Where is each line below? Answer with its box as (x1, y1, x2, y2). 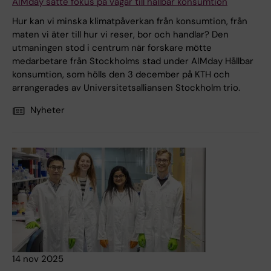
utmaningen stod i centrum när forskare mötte (12, 42, 212, 54)
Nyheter (30, 104, 65, 117)
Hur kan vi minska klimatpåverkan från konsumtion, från (12, 15, 247, 28)
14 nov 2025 (12, 253, 64, 266)
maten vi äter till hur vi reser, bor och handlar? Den (12, 28, 229, 41)
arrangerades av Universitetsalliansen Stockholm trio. (12, 82, 240, 94)
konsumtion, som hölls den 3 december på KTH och (12, 68, 230, 81)
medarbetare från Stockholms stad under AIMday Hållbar (12, 55, 253, 68)
